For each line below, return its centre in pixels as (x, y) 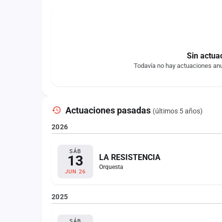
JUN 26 (75, 172)
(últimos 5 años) (178, 111)
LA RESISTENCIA (130, 157)
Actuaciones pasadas (109, 110)
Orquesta (111, 167)
